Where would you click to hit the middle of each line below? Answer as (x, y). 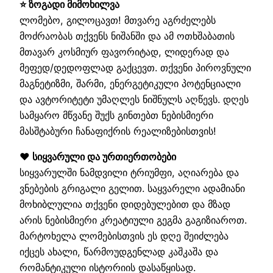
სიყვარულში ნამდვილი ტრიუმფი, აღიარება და (129, 172)
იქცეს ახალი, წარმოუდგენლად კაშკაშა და (119, 251)
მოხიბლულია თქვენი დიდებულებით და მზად (125, 204)
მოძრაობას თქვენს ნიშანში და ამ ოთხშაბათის (127, 36)
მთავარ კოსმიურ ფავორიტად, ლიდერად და (124, 51)
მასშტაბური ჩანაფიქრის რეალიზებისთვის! (118, 131)
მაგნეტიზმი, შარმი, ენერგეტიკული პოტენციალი (130, 83)
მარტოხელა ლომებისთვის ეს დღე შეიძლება (124, 236)
